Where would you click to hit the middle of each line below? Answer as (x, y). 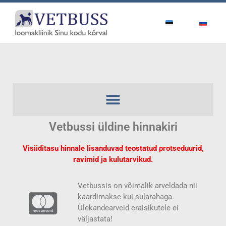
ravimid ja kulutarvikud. (113, 159)
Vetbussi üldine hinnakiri (113, 127)
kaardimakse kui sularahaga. (126, 197)
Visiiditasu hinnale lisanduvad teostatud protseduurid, (113, 148)
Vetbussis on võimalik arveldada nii (138, 186)
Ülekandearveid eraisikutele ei (128, 208)
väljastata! (95, 219)
